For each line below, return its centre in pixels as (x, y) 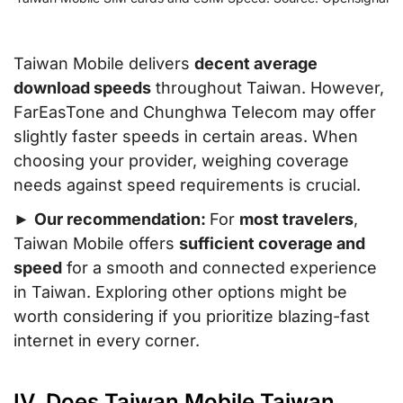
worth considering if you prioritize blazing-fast (192, 317)
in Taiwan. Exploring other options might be (180, 292)
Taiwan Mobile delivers (104, 64)
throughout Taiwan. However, (268, 88)
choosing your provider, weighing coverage (181, 161)
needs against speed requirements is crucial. (187, 185)
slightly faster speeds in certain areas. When (186, 137)
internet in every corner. (107, 341)
